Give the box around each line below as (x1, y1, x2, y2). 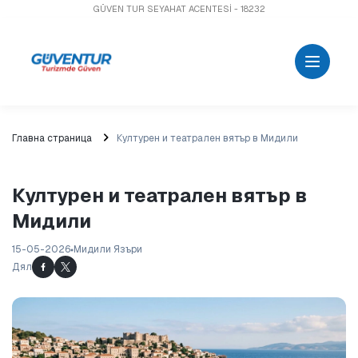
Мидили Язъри (74, 243, 142, 257)
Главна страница (12, 132, 92, 145)
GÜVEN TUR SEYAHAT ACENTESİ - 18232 (93, 3, 265, 14)
